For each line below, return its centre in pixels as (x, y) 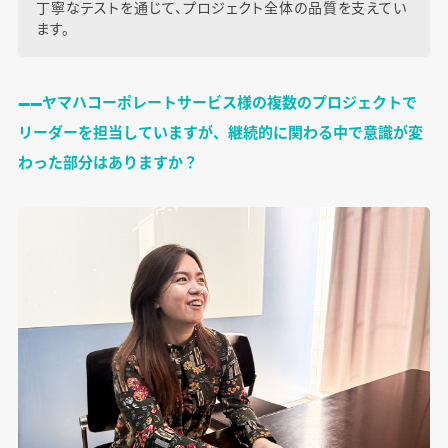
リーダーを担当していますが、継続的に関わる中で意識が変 (220, 132)
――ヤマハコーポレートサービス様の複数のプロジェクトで (217, 102)
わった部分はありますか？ (107, 162)
